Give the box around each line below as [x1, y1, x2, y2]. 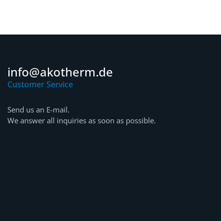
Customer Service [7, 79, 74, 90]
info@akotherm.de [7, 64, 113, 80]
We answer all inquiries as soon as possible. [7, 115, 156, 126]
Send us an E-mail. [7, 105, 70, 115]
